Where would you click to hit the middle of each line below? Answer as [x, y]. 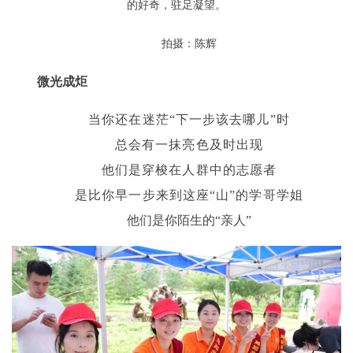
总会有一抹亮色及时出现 [189, 145]
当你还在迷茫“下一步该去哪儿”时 [189, 120]
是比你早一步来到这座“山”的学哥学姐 [189, 195]
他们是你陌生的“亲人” [189, 221]
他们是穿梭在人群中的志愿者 [189, 170]
